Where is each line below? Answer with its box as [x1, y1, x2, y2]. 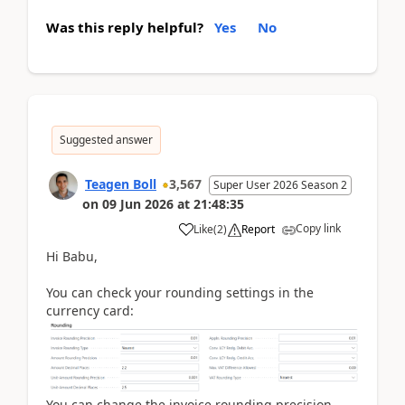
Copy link [296, 220, 341, 236]
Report [241, 221, 275, 237]
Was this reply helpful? [46, 17, 203, 36]
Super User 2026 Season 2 [213, 176, 347, 193]
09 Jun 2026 [102, 194, 174, 212]
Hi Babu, [46, 247, 98, 265]
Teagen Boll [85, 174, 156, 193]
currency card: [46, 301, 134, 319]
